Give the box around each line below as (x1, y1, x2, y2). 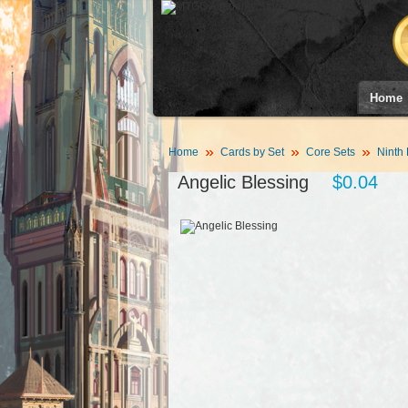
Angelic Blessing (177, 172, 309, 192)
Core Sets (305, 146, 355, 158)
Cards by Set (219, 146, 284, 158)
